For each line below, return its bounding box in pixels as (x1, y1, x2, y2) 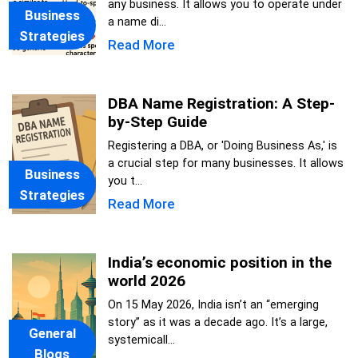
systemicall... (107, 333, 175, 348)
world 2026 (107, 272, 185, 291)
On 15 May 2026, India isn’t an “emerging (107, 298, 319, 312)
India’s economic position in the (107, 253, 332, 272)
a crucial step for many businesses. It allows (107, 157, 344, 171)
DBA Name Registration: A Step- (107, 94, 335, 113)
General (28, 325, 76, 342)
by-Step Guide (107, 113, 207, 132)
